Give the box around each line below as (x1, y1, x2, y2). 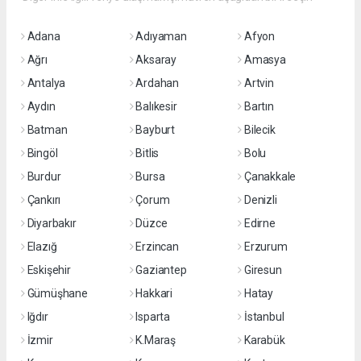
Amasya (243, 53, 286, 66)
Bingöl (27, 147, 58, 160)
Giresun (243, 263, 282, 276)
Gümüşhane (27, 287, 88, 300)
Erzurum (243, 240, 288, 253)
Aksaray (135, 53, 176, 66)
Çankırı (27, 193, 61, 206)
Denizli (243, 193, 277, 206)
